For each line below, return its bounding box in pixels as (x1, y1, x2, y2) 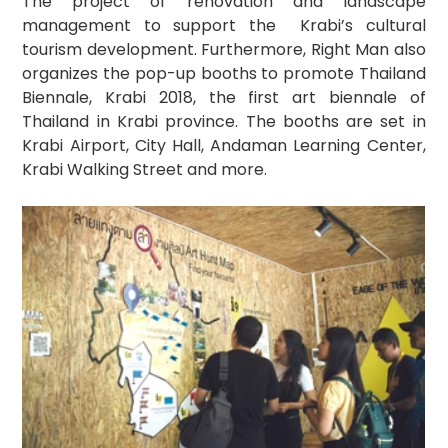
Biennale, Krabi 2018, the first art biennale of (22, 85, 426, 109)
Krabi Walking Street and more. (22, 157, 268, 181)
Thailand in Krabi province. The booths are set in (22, 109, 426, 133)
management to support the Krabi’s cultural (22, 13, 426, 37)
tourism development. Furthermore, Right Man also (22, 37, 426, 61)
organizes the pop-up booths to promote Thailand (22, 61, 426, 85)
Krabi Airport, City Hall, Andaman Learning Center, (22, 133, 426, 157)
